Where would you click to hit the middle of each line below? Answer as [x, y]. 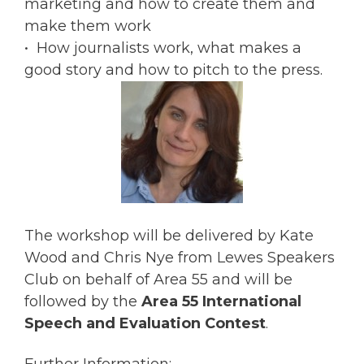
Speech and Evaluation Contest [145, 324]
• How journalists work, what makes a [163, 48]
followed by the [83, 302]
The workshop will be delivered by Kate [169, 236]
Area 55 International [221, 302]
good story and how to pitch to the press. [173, 70]
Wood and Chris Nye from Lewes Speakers [180, 258]
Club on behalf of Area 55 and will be [158, 280]
